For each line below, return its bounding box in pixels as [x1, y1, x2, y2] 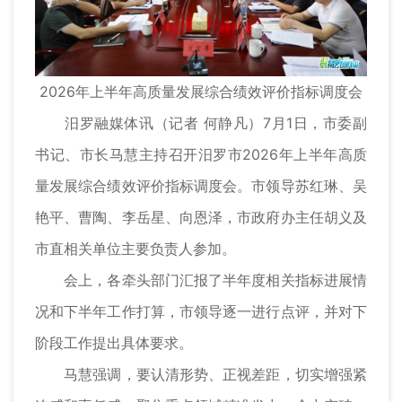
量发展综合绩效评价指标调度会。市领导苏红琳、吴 [35, 176, 367, 195]
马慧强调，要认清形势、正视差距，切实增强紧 [35, 364, 367, 383]
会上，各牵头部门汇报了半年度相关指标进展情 [35, 270, 367, 289]
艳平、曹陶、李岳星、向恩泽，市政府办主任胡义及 [35, 207, 367, 226]
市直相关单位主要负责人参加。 [35, 239, 236, 258]
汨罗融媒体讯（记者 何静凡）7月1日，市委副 [35, 113, 367, 132]
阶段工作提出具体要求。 [35, 333, 193, 352]
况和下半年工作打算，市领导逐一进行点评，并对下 [35, 301, 367, 320]
